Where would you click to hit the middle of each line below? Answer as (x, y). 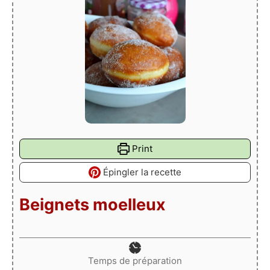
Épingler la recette (141, 172)
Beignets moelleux (93, 205)
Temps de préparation (135, 261)
